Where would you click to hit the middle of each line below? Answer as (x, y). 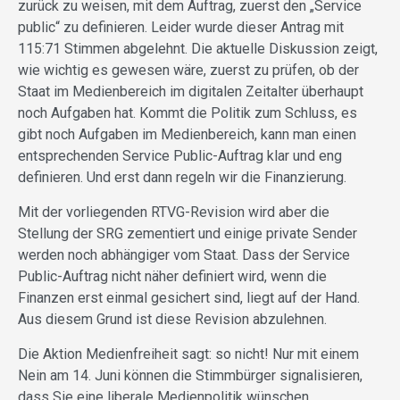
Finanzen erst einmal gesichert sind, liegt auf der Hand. (189, 298)
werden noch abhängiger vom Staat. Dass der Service (184, 255)
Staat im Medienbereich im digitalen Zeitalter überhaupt (191, 92)
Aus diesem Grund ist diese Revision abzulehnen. (172, 320)
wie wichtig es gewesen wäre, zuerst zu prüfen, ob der (188, 71)
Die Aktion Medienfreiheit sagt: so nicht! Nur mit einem (188, 354)
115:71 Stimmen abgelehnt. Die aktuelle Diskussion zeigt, (198, 49)
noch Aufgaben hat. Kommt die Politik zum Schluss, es (187, 113)
